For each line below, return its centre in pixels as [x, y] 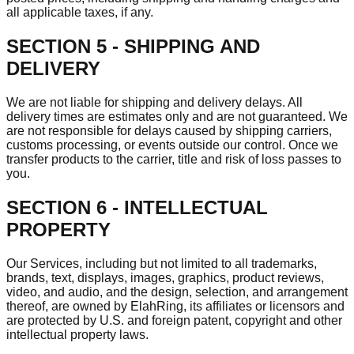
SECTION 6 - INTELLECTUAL [137, 207]
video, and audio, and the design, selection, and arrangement [177, 292]
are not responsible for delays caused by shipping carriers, [169, 130]
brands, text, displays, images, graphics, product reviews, [165, 277]
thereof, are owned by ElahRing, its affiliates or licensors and [175, 306]
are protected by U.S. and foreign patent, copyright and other [174, 320]
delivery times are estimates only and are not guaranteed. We [177, 116]
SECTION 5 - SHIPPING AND [133, 46]
